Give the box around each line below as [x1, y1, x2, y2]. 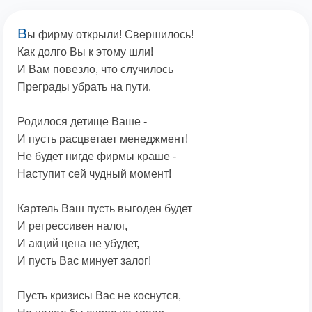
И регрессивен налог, [17, 220, 127, 233]
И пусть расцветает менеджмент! [17, 133, 188, 146]
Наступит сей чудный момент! [17, 168, 171, 180]
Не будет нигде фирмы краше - [17, 150, 176, 163]
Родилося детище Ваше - [17, 116, 147, 128]
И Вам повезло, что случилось [17, 63, 173, 76]
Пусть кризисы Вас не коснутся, [17, 290, 181, 302]
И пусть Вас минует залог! [17, 255, 151, 267]
